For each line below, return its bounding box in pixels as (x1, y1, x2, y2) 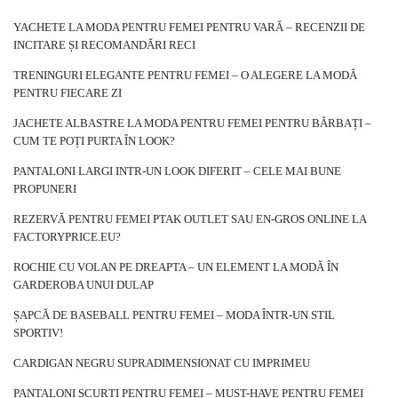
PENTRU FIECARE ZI (13, 86, 122, 100)
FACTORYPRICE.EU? (13, 230, 121, 244)
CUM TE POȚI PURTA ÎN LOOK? (13, 134, 175, 148)
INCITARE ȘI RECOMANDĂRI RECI (13, 38, 195, 52)
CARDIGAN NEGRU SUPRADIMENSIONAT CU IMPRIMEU (13, 356, 310, 370)
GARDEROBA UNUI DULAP (13, 278, 154, 292)
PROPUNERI (13, 182, 76, 196)
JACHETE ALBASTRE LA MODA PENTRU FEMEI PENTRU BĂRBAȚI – (13, 116, 371, 131)
